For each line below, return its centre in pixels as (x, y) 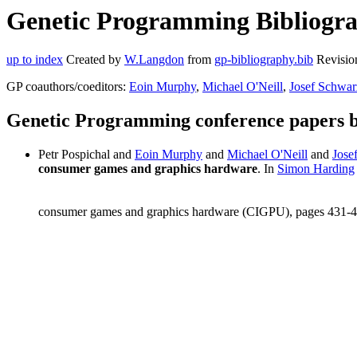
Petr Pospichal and (86, 155)
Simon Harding (316, 169)
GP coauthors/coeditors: (68, 87)
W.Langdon (154, 60)
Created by (94, 60)
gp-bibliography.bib (264, 60)
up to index (35, 60)
